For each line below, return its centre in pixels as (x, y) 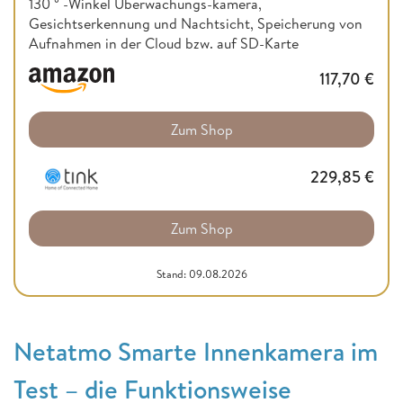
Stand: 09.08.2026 (201, 274)
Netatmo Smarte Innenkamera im (196, 352)
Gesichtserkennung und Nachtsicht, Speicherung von (196, 23)
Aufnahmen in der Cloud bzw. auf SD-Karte (164, 43)
